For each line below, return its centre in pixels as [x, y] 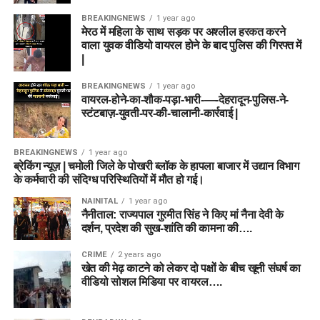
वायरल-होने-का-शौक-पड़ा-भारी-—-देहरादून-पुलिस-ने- [185, 99]
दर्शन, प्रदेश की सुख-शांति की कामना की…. [167, 229]
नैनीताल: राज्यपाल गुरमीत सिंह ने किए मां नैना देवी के [182, 215]
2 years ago [139, 254]
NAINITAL [99, 201]
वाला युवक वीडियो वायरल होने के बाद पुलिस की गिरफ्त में [191, 46]
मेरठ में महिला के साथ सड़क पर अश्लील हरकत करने [183, 32]
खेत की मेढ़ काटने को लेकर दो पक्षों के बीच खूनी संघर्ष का [191, 268]
